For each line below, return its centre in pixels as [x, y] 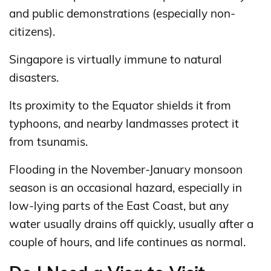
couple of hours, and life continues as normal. [127, 242]
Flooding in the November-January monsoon [126, 170]
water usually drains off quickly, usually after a [131, 224]
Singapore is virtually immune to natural [116, 60]
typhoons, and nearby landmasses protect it [124, 124]
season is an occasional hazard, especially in [126, 188]
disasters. [34, 78]
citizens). [32, 32]
